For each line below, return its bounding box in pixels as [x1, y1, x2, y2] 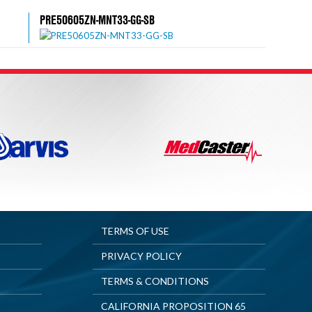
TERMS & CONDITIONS [100, 274, 209, 287]
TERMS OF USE [100, 224, 169, 237]
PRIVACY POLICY [100, 249, 182, 262]
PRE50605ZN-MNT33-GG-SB [40, 10, 155, 29]
